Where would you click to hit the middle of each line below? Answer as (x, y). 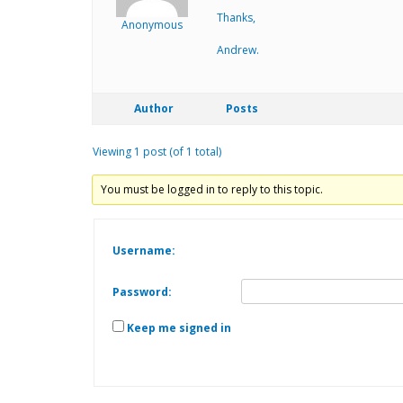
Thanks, (236, 17)
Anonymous (152, 24)
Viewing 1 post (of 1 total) (157, 151)
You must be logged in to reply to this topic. (212, 189)
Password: (142, 291)
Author (154, 108)
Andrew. (238, 49)
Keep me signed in (179, 327)
